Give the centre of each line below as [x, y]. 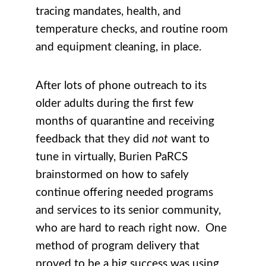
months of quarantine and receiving [125, 121]
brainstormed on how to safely [112, 175]
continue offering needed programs [124, 192]
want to [189, 139]
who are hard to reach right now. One [131, 228]
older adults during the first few [115, 103]
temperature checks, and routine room [132, 29]
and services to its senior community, [128, 210]
